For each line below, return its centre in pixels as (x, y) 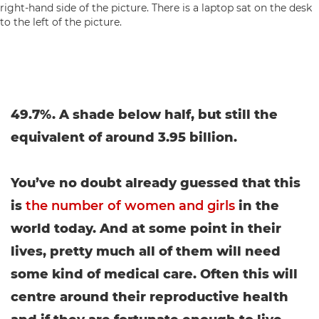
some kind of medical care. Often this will (154, 274)
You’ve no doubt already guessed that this (156, 183)
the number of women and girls (130, 206)
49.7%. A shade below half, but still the (144, 115)
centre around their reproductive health (150, 297)
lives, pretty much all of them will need (146, 251)
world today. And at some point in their (146, 229)
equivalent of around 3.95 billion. (124, 137)
